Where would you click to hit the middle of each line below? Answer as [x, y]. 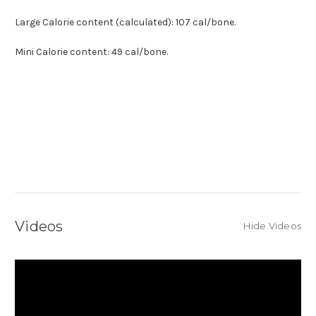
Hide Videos [272, 226]
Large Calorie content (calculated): [94, 23]
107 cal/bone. [205, 23]
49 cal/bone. [139, 52]
